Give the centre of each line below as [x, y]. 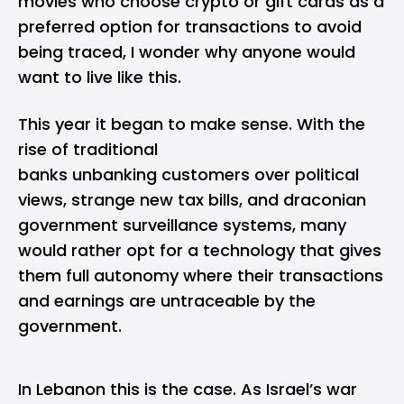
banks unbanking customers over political [188, 174]
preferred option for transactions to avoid [190, 27]
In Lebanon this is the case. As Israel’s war [188, 389]
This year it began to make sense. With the [192, 124]
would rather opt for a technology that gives [200, 250]
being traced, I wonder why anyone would [187, 52]
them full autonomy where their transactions [201, 275]
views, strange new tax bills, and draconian [192, 200]
